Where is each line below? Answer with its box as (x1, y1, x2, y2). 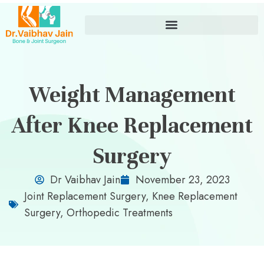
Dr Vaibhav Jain (49, 171, 120, 187)
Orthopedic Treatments (67, 204, 173, 220)
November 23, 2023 (135, 171, 230, 187)
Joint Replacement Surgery (24, 188, 146, 204)
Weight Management (28, 81, 236, 108)
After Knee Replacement (11, 111, 253, 139)
